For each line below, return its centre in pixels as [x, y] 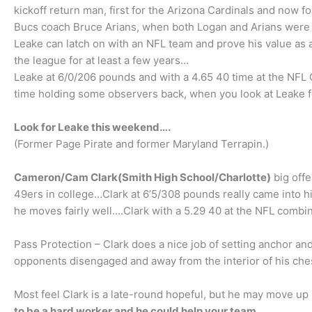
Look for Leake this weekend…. [92, 127]
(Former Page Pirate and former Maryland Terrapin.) [141, 144]
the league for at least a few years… [101, 60]
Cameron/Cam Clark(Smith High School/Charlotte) [142, 177]
